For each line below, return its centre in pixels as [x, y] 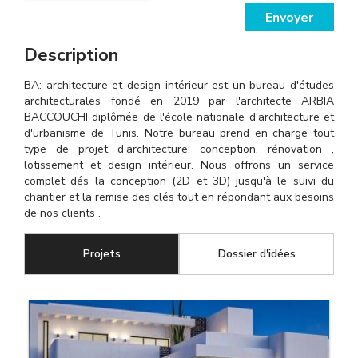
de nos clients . [62, 213]
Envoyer [289, 17]
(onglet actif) [155, 254]
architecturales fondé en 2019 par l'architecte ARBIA [179, 101]
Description [71, 55]
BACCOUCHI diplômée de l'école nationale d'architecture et [179, 117]
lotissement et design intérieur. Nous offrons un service [179, 165]
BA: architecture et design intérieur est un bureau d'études [179, 85]
